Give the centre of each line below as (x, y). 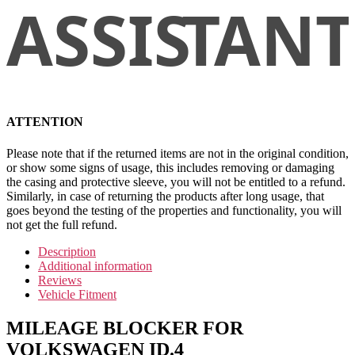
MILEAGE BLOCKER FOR (125, 328)
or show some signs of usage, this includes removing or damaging (170, 167)
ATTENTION (45, 122)
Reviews (60, 280)
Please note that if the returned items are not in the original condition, (177, 153)
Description (67, 251)
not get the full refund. (62, 224)
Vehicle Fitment (77, 294)
